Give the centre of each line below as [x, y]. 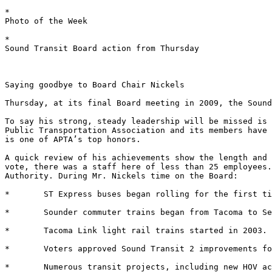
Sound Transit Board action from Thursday [104, 49]
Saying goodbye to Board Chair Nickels [97, 85]
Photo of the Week [49, 21]
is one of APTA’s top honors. [75, 140]
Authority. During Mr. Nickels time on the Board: [124, 176]
